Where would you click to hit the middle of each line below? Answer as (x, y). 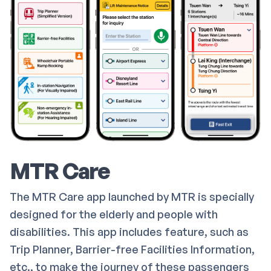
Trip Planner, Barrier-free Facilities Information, (132, 250)
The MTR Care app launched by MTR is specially (132, 197)
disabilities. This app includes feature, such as (129, 232)
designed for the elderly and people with (114, 214)
